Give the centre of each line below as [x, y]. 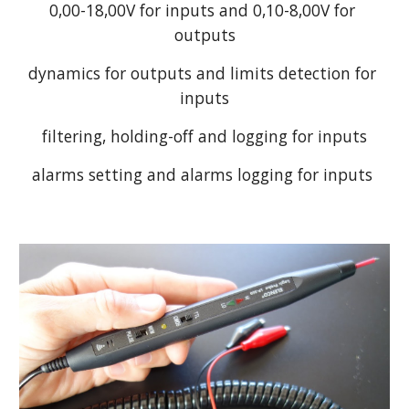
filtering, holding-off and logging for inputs [204, 136]
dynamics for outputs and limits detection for [202, 73]
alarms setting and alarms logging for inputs [204, 174]
